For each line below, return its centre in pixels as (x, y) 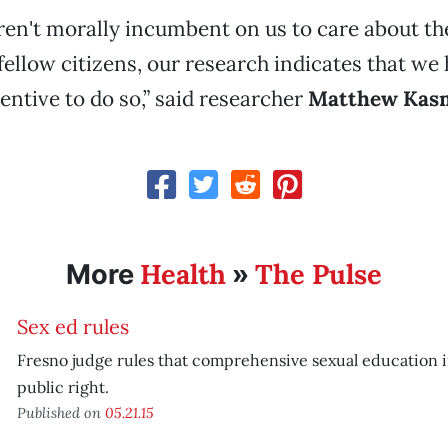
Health (182, 274)
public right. (62, 387)
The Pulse (318, 274)
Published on (60, 412)
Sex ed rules (72, 326)
